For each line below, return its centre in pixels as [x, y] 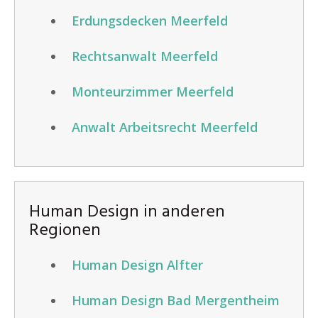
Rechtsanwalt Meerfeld [145, 56]
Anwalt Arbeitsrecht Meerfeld [165, 127]
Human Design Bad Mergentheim [176, 300]
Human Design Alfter [137, 265]
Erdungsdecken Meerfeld [150, 21]
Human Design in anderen [127, 212]
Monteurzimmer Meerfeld [153, 92]
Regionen [65, 231]
